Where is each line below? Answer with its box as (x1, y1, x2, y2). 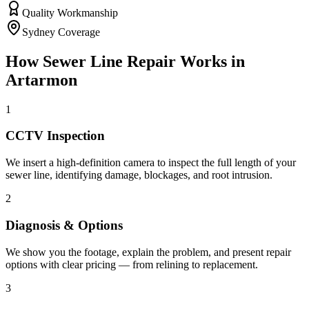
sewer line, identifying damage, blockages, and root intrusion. (6, 169, 272, 181)
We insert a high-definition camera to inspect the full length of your (6, 157, 296, 169)
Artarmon (6, 70, 77, 89)
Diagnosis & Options (6, 217, 123, 232)
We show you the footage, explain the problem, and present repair (6, 246, 291, 258)
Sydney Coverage (22, 26, 100, 38)
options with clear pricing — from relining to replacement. (6, 258, 258, 270)
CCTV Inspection (6, 128, 105, 143)
